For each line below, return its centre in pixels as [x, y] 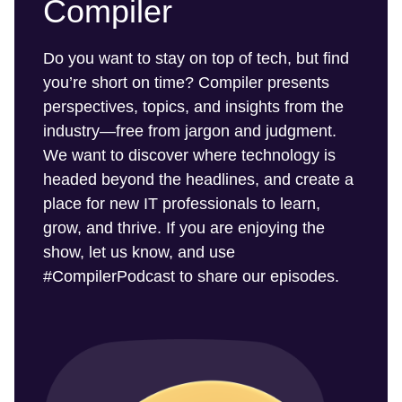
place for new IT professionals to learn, [182, 204]
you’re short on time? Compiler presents [186, 83]
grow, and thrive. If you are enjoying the [184, 228]
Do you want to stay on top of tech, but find [196, 59]
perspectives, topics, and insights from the [193, 107]
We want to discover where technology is [189, 156]
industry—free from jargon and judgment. [190, 131]
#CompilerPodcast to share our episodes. [191, 277]
